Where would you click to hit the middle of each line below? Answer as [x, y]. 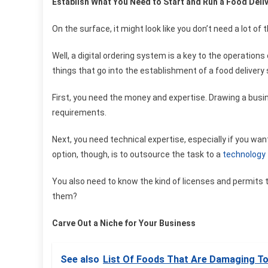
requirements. [79, 112]
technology [244, 154]
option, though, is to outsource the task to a [137, 154]
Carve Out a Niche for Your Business [124, 223]
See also [80, 259]
